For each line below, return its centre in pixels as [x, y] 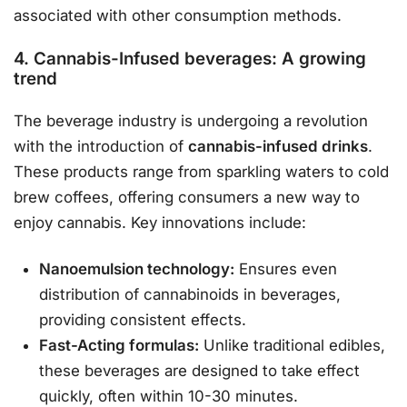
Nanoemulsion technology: [137, 269]
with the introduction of [101, 146]
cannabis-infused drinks [278, 146]
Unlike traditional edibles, [293, 346]
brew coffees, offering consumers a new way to [187, 197]
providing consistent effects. [143, 320]
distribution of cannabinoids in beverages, [190, 295]
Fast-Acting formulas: [119, 346]
